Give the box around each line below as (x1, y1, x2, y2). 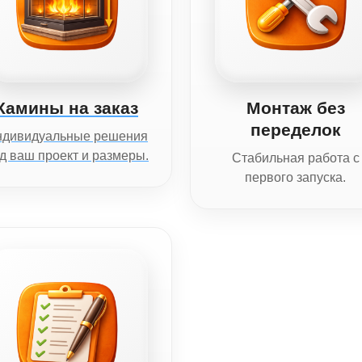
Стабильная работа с (231, 151, 360, 166)
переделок (250, 120, 341, 140)
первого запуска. (245, 170, 346, 185)
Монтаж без (246, 99, 345, 118)
